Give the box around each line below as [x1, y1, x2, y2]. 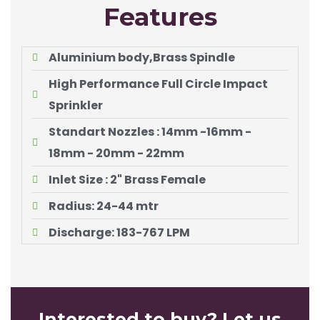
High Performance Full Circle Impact [48, 75, 268, 92]
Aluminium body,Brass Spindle [48, 49, 235, 66]
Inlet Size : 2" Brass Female [48, 171, 206, 188]
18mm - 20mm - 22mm [48, 144, 184, 161]
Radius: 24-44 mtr [48, 197, 159, 214]
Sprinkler [48, 96, 103, 114]
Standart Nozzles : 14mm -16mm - [48, 123, 251, 140]
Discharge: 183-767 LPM [48, 224, 190, 241]
